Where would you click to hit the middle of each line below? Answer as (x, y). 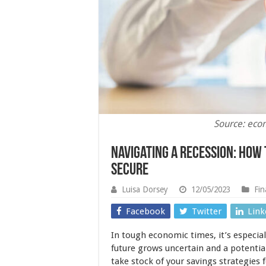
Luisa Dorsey (145, 189)
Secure (130, 170)
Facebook (145, 211)
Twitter (207, 211)
